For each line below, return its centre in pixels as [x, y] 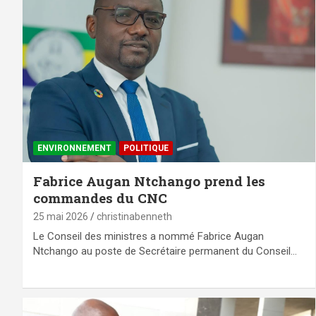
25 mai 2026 [61, 216]
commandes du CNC [100, 197]
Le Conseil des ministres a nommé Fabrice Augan [148, 236]
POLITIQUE [146, 148]
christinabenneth [134, 216]
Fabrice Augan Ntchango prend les [149, 181]
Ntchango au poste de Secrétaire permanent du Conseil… [165, 251]
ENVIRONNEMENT [74, 148]
